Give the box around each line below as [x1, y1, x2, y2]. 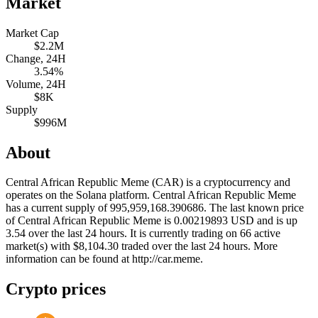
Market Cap [6, 26, 59, 39]
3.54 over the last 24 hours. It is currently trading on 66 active [6, 227, 280, 240]
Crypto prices [6, 280, 106, 299]
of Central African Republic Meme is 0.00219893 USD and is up [6, 214, 297, 227]
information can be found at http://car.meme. [6, 253, 203, 265]
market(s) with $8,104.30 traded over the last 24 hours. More [6, 240, 278, 253]
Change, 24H [6, 52, 66, 65]
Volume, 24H [6, 77, 66, 90]
